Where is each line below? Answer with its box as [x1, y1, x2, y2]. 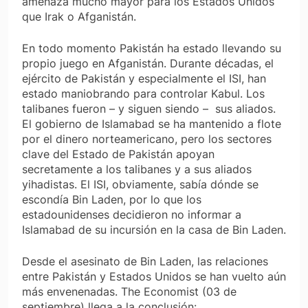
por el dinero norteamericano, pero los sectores [22, 132, 272, 146]
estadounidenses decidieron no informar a [22, 208, 241, 222]
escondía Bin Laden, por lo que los [22, 192, 201, 207]
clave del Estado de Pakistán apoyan [22, 147, 214, 162]
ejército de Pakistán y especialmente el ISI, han [22, 71, 266, 86]
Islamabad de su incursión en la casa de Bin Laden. [22, 223, 286, 237]
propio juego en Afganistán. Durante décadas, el [22, 56, 274, 71]
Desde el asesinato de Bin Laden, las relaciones [22, 254, 268, 269]
